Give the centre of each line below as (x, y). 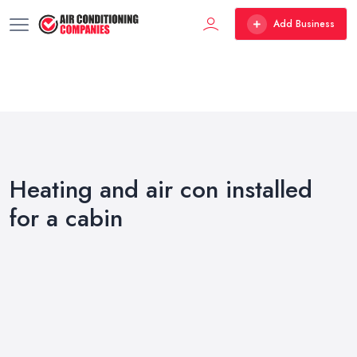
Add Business (304, 24)
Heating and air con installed (161, 189)
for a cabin (66, 218)
